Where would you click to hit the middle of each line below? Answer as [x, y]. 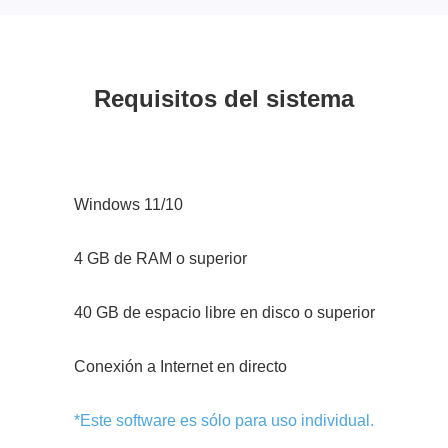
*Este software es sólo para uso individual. [223, 420]
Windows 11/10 [128, 204]
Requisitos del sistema [224, 98]
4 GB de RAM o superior [160, 258]
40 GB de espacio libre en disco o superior [224, 312]
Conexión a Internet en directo [180, 366]
